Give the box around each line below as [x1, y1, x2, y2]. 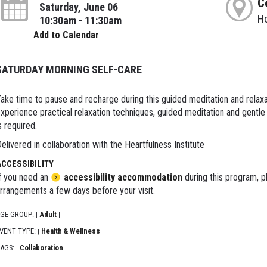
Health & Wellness [41, 226, 100, 236]
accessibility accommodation [63, 172, 182, 184]
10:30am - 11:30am [39, 14, 122, 27]
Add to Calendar [33, 29, 99, 41]
